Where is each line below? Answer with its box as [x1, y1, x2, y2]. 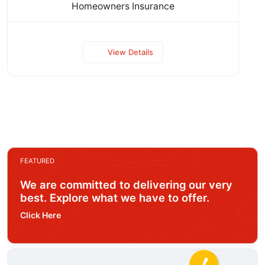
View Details [107, 47, 153, 57]
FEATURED [20, 156, 54, 165]
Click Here [20, 209, 61, 220]
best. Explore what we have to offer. [20, 190, 209, 204]
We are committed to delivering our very [20, 177, 232, 191]
